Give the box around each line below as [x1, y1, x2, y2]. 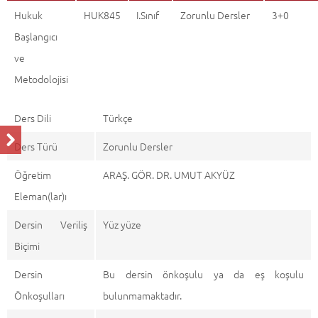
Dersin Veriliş [14, 217, 87, 231]
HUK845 [84, 8, 121, 22]
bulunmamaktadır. [103, 288, 182, 302]
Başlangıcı [14, 29, 57, 43]
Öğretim [14, 168, 51, 182]
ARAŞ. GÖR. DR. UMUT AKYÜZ [103, 168, 235, 182]
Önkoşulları [14, 288, 65, 302]
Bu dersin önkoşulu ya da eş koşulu [103, 267, 304, 281]
